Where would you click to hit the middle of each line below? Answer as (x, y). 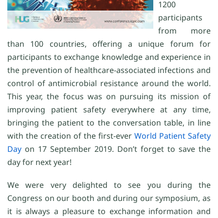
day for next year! (39, 162)
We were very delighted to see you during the (109, 185)
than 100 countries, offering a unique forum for (109, 44)
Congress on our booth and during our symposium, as (109, 198)
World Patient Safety (173, 136)
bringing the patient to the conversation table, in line (109, 123)
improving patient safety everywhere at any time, (109, 110)
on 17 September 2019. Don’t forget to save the (116, 149)
